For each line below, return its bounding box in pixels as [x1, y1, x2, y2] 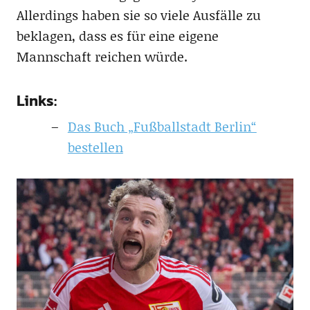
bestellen [67, 138, 123, 156]
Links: [16, 89, 57, 112]
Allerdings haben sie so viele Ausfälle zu [16, 6, 261, 24]
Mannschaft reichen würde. [16, 47, 188, 66]
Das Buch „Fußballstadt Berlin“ [67, 117, 257, 136]
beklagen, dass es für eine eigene [16, 26, 219, 45]
